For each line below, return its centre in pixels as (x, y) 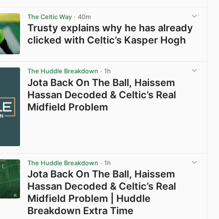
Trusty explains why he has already (110, 28)
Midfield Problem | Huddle (89, 198)
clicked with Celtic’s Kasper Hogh (107, 40)
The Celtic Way (50, 17)
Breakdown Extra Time (81, 210)
